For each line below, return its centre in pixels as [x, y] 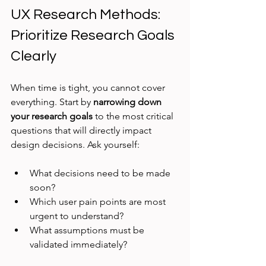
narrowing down [129, 102]
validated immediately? [78, 245]
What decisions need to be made [101, 173]
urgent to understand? [77, 216]
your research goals [52, 116]
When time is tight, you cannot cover [89, 88]
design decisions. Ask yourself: [75, 145]
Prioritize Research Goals [94, 36]
